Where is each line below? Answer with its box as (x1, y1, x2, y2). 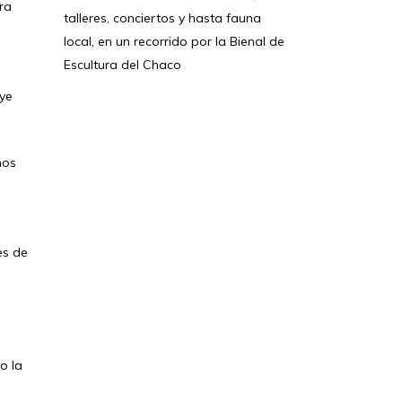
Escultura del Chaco (64, 57, 181, 73)
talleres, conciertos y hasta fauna (64, 10, 261, 26)
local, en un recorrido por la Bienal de (64, 33, 284, 49)
